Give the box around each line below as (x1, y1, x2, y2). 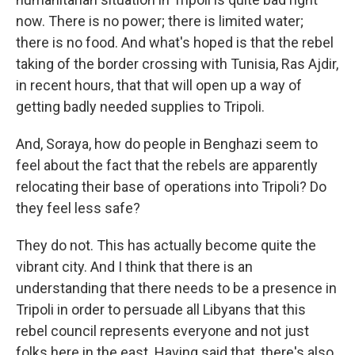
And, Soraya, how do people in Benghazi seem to (16, 136, 318, 152)
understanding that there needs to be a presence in (16, 280, 337, 296)
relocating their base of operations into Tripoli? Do (16, 178, 326, 195)
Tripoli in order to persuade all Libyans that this (16, 301, 306, 318)
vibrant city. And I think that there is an (16, 258, 253, 275)
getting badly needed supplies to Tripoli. (16, 98, 265, 115)
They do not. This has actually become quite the (16, 237, 316, 254)
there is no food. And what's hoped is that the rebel (16, 34, 334, 51)
